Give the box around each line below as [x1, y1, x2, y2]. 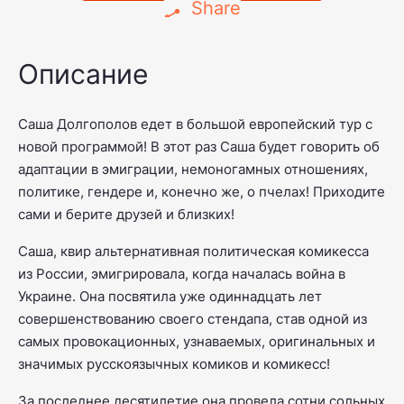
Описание [18, 58, 148, 91]
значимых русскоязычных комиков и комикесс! [18, 355, 330, 373]
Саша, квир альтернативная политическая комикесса [18, 243, 369, 261]
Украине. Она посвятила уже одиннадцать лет [18, 288, 322, 306]
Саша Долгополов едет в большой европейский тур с [18, 115, 372, 133]
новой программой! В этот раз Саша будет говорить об [18, 138, 380, 156]
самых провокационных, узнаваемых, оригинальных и [18, 333, 375, 351]
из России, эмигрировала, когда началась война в [18, 265, 345, 283]
